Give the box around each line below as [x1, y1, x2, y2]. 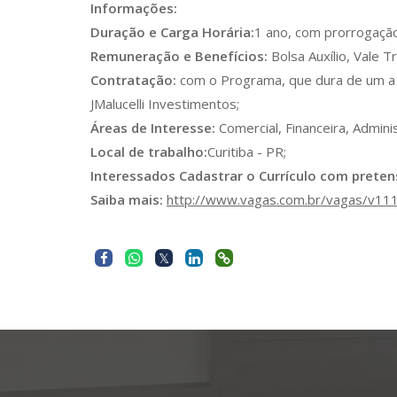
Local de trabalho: [90, 143, 207, 160]
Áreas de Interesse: [90, 119, 215, 136]
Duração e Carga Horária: [90, 23, 254, 41]
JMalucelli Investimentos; [90, 95, 239, 113]
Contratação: [90, 71, 176, 89]
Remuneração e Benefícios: [90, 47, 268, 65]
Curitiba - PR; [207, 143, 286, 160]
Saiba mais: [90, 191, 163, 208]
